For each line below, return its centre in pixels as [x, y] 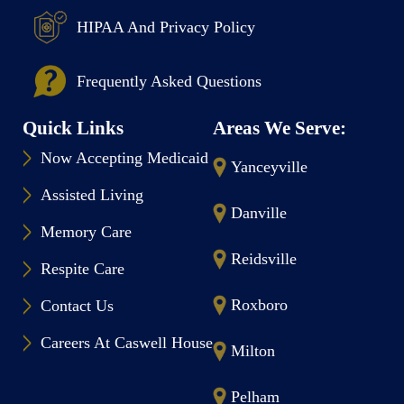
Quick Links [73, 128]
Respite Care [83, 269]
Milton [253, 351]
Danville [259, 213]
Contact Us [77, 306]
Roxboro [259, 305]
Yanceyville [269, 167]
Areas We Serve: [280, 128]
